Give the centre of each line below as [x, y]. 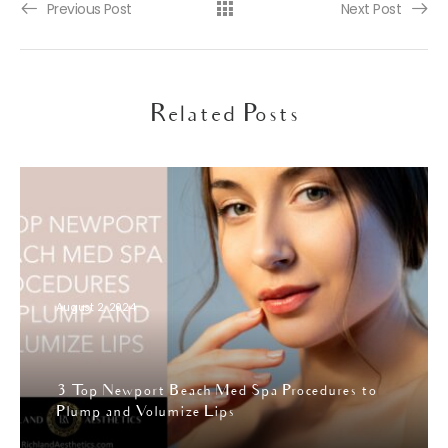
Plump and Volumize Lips [145, 413]
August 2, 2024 [96, 307]
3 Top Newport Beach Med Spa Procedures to [216, 392]
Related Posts [224, 116]
